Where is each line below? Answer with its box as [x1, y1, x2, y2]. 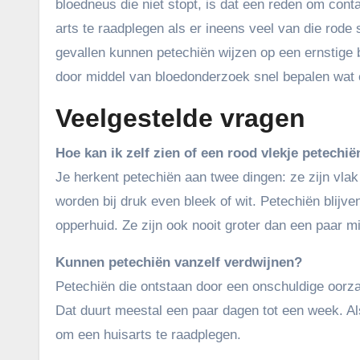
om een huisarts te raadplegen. [55, 327, 241, 342]
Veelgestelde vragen [55, 104, 305, 133]
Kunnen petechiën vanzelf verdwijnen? [55, 255, 302, 270]
